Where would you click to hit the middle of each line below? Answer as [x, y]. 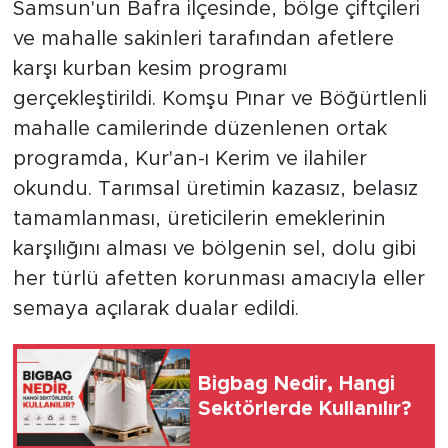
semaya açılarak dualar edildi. [155, 309]
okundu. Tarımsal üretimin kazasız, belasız [215, 189]
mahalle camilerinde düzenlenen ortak [199, 129]
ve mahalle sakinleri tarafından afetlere [203, 39]
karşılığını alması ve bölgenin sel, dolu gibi [214, 249]
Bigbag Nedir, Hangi [296, 384]
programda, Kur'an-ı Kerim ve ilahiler [189, 159]
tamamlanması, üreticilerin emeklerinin [199, 219]
